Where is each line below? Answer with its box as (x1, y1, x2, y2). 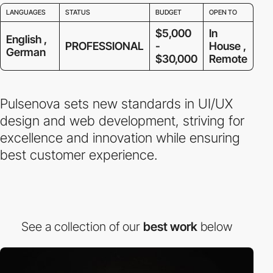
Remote (208, 52, 247, 66)
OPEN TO (208, 8, 237, 17)
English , (5, 33, 47, 46)
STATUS (65, 8, 90, 17)
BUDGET (155, 8, 182, 17)
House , (208, 40, 246, 53)
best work (143, 219, 197, 234)
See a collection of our (21, 219, 143, 234)
